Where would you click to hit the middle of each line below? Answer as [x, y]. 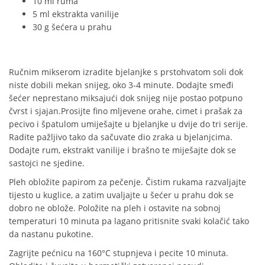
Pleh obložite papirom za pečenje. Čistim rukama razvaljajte [127, 182]
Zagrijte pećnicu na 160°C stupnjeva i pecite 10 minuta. [119, 253]
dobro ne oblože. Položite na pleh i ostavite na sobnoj [115, 208]
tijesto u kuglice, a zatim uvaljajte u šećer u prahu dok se [121, 195]
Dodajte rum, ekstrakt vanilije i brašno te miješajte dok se [122, 150]
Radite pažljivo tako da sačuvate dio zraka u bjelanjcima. [121, 137]
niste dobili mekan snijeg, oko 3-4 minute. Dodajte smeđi [121, 85]
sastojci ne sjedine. [47, 163]
